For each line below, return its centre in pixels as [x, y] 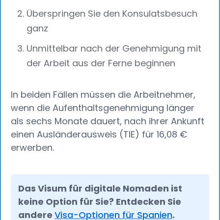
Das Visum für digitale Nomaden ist [100, 189]
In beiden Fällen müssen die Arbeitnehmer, [103, 94]
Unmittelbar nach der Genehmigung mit [114, 48]
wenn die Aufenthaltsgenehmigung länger [103, 108]
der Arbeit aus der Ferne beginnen [101, 63]
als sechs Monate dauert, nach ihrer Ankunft [108, 121]
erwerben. [33, 147]
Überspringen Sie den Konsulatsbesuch [112, 13]
